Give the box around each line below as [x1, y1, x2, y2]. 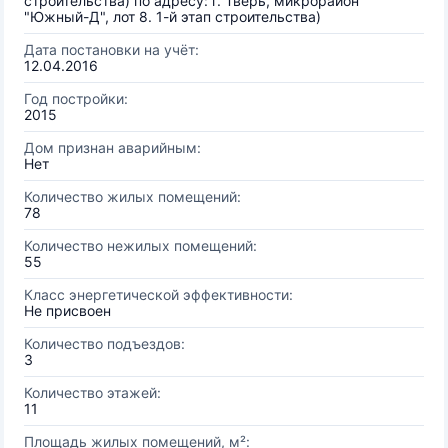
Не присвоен [24, 302, 111, 319]
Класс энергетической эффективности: [24, 286, 293, 303]
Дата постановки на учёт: [24, 41, 199, 58]
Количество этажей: [24, 384, 161, 401]
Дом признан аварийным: [24, 139, 201, 156]
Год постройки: [24, 90, 128, 107]
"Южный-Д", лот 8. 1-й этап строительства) [24, 8, 321, 25]
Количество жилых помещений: [24, 188, 241, 205]
